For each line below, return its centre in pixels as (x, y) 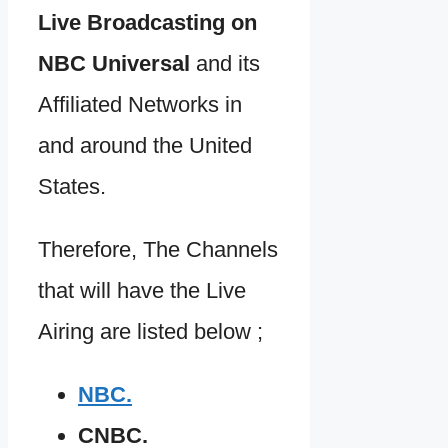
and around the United (145, 146)
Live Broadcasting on (147, 23)
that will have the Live (142, 291)
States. (72, 187)
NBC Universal (114, 64)
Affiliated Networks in (140, 105)
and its (225, 64)
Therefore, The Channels (158, 250)
